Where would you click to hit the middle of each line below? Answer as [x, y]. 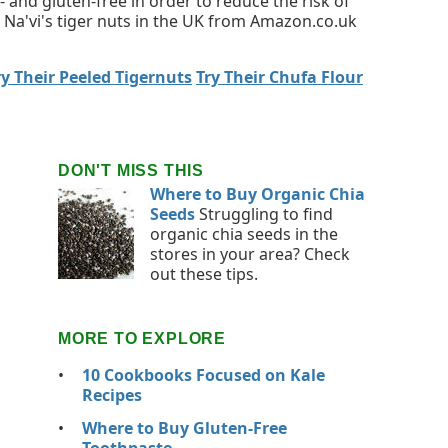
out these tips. [204, 274]
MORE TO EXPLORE [142, 339]
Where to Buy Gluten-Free [184, 427]
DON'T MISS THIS [131, 171]
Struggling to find [264, 214]
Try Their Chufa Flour [279, 76]
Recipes [112, 395]
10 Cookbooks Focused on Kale [203, 375]
